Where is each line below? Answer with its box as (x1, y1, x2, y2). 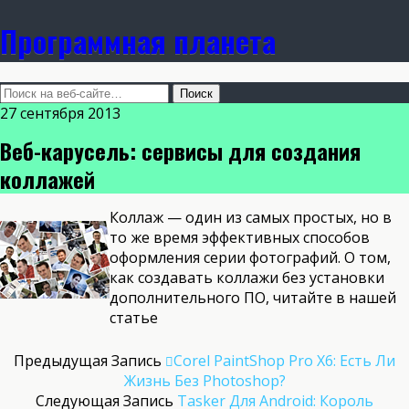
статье (110, 307, 158, 328)
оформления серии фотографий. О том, (110, 246, 391, 267)
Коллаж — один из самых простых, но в (110, 206, 392, 227)
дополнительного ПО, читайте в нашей (110, 287, 396, 308)
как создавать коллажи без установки (110, 267, 384, 288)
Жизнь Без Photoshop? (123, 370, 286, 391)
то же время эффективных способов (110, 226, 370, 247)
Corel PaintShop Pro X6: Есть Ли (173, 350, 395, 371)
